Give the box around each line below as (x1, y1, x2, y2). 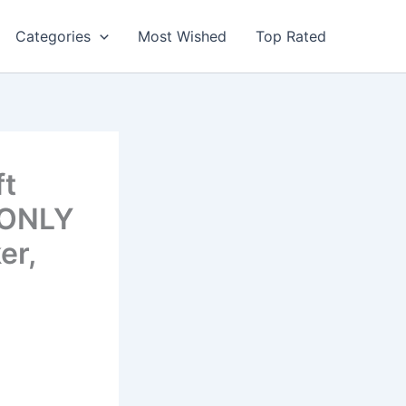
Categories (15, 27, 92, 45)
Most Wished (138, 27, 227, 45)
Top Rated (256, 27, 326, 45)
